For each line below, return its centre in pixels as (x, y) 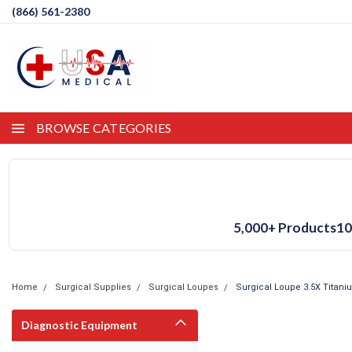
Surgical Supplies (93, 287)
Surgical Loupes (183, 287)
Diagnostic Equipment (79, 325)
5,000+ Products (285, 227)
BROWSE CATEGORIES (104, 128)
